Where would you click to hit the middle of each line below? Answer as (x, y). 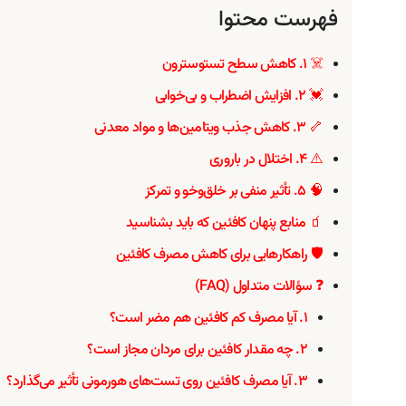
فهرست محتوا (278, 19)
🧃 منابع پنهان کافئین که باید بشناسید (224, 223)
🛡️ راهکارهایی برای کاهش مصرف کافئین (219, 255)
